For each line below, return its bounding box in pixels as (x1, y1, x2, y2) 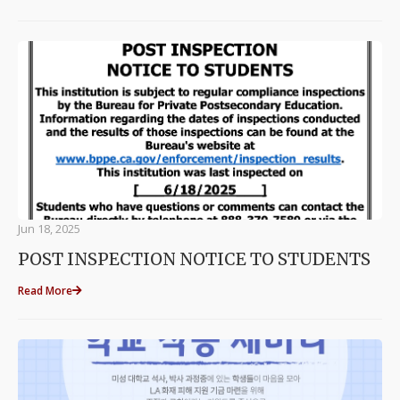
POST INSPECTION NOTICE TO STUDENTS (18, 249, 371, 270)
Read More (18, 283, 72, 298)
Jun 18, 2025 (18, 221, 80, 237)
